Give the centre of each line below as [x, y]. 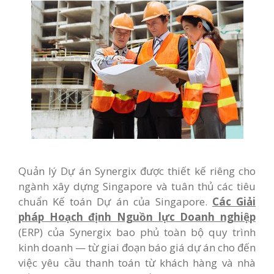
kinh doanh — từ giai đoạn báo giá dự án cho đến [137, 247]
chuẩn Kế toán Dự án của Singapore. [115, 202]
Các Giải [234, 202]
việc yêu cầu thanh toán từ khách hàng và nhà [137, 263]
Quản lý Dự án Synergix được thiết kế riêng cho [137, 171]
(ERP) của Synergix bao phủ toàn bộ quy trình [137, 232]
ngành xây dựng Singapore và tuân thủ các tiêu [137, 186]
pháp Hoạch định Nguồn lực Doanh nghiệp [137, 217]
